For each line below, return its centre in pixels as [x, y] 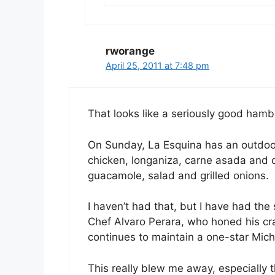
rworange [130, 51]
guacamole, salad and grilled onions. [178, 175]
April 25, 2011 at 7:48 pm [157, 65]
